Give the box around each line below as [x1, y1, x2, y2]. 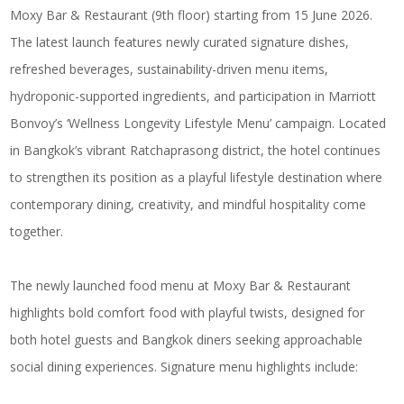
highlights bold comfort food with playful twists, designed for [10, 304, 365, 321]
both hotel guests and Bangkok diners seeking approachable [10, 331, 363, 348]
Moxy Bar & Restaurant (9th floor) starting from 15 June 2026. [10, 6, 373, 23]
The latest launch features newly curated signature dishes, [10, 33, 350, 50]
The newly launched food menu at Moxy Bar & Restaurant [10, 277, 352, 294]
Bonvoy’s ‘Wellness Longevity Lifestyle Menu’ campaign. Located [10, 115, 387, 132]
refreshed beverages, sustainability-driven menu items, [10, 60, 329, 78]
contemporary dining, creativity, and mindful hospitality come [10, 196, 367, 213]
